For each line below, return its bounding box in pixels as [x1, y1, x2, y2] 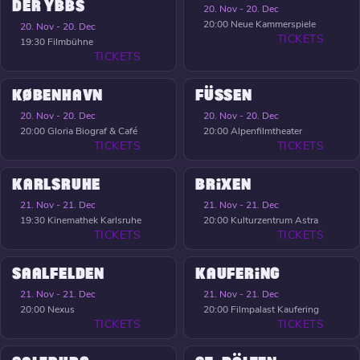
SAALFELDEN [12, 266, 104, 283]
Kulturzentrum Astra [231, 214, 318, 227]
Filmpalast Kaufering [231, 303, 319, 317]
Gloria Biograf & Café [47, 125, 137, 138]
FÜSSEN [195, 88, 252, 104]
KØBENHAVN [12, 88, 104, 104]
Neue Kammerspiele [231, 18, 316, 31]
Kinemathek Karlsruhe [47, 214, 141, 227]
